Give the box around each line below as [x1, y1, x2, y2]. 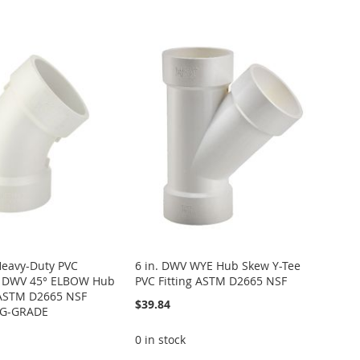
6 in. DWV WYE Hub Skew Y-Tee [134, 257, 301, 273]
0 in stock [134, 331, 186, 347]
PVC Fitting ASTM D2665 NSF [134, 272, 287, 288]
